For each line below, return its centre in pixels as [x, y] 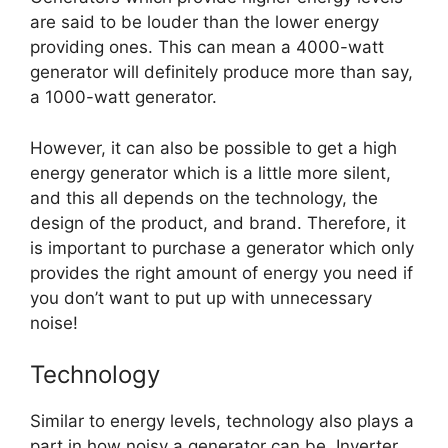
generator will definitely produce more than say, [221, 72]
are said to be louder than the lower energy [204, 22]
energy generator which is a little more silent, [210, 172]
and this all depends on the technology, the [204, 197]
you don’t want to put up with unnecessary [201, 297]
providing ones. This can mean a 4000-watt [207, 47]
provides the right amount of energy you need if [221, 272]
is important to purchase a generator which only [222, 247]
